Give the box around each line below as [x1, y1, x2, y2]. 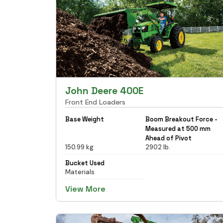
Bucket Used [65, 158, 105, 167]
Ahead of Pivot [145, 133, 192, 142]
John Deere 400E [65, 84, 143, 97]
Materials [65, 167, 95, 176]
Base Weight [65, 114, 104, 123]
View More [65, 183, 106, 194]
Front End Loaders [65, 97, 125, 107]
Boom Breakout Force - [145, 114, 218, 123]
